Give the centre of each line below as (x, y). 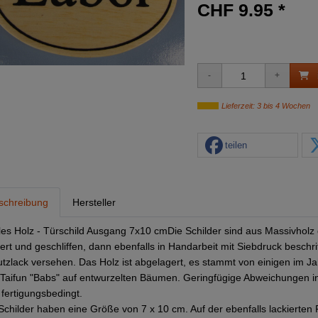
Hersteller (94, 202)
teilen (236, 145)
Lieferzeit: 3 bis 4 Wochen (265, 106)
